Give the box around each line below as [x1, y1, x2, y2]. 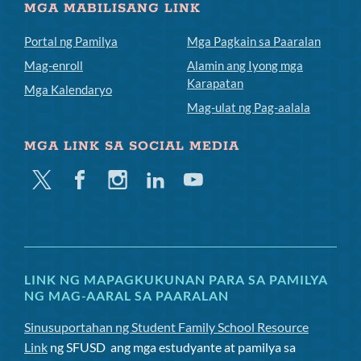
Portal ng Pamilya [24, 34, 118, 49]
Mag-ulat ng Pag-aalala [187, 100, 310, 115]
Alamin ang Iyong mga [187, 58, 303, 73]
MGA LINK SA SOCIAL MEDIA [24, 138, 239, 156]
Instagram [108, 172, 163, 187]
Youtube [184, 172, 227, 187]
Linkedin [146, 172, 191, 187]
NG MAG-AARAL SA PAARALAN [24, 288, 229, 304]
